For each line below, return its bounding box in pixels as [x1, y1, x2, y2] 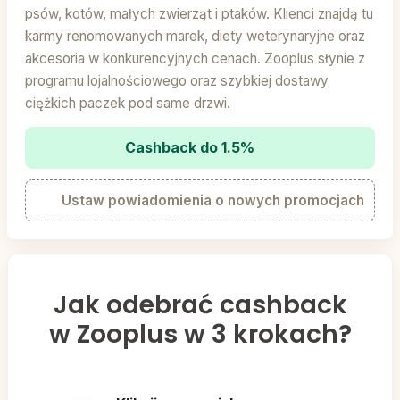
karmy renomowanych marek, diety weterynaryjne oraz [25, 28, 365, 46]
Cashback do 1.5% [124, 138, 258, 157]
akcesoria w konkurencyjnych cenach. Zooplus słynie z [25, 50, 365, 68]
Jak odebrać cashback [53, 287, 347, 323]
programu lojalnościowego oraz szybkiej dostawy [25, 72, 329, 90]
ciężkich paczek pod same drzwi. [25, 95, 230, 112]
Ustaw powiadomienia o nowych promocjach [58, 192, 364, 210]
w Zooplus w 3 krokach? [48, 317, 352, 353]
